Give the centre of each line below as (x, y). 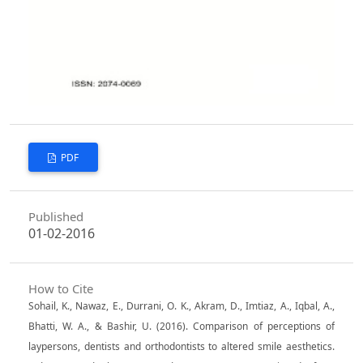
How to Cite (60, 288)
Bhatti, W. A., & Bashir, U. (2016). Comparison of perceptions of (181, 326)
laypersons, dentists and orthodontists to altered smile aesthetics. (181, 346)
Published (56, 217)
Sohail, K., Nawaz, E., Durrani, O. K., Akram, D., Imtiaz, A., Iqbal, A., (181, 305)
